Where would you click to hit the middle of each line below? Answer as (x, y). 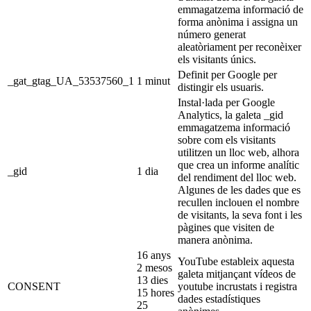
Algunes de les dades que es (239, 190)
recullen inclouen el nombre (238, 202)
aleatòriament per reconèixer (239, 47)
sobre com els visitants (227, 140)
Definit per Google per (227, 74)
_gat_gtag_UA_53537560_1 (71, 81)
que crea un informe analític (238, 165)
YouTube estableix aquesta (236, 261)
